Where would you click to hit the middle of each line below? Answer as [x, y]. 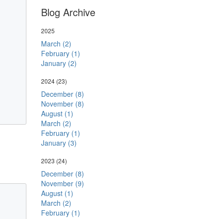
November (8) [62, 104]
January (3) [59, 143]
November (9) [62, 183]
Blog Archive [68, 12]
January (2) [59, 63]
